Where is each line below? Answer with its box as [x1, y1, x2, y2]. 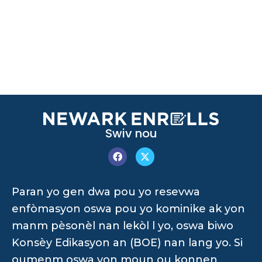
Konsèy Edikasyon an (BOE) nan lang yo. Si [12, 236, 243, 249]
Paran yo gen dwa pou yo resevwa [12, 185, 200, 198]
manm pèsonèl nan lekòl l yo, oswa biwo [12, 219, 233, 232]
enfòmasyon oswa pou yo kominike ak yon [12, 202, 245, 215]
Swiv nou [105, 125, 157, 142]
